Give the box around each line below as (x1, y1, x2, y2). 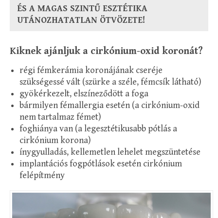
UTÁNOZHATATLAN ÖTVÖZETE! (17, 15, 145, 25)
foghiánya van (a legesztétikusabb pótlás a (19, 123, 177, 134)
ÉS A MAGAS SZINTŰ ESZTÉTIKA (17, 3, 147, 14)
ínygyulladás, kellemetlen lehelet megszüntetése (19, 146, 200, 157)
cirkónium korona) (19, 135, 91, 145)
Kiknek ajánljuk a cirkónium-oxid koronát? (10, 45, 203, 57)
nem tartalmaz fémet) (19, 111, 101, 122)
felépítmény (19, 170, 65, 181)
